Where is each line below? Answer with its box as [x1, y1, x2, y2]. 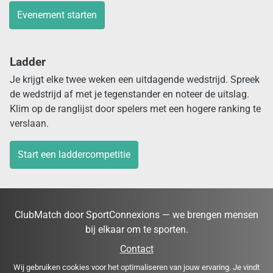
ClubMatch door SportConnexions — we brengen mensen [15, 209, 258, 221]
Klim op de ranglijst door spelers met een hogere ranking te [10, 103, 261, 115]
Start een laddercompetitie [18, 149, 130, 161]
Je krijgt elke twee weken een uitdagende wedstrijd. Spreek [10, 74, 260, 86]
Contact [119, 243, 154, 255]
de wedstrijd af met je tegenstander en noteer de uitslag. [10, 88, 249, 101]
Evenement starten [17, 9, 97, 21]
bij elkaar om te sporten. [85, 224, 188, 236]
